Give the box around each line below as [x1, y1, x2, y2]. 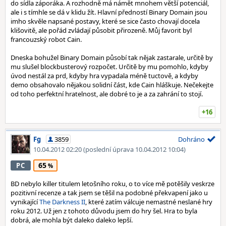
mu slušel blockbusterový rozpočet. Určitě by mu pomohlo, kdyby [11, 62, 208, 71]
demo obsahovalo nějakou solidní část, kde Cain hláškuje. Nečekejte [11, 80, 213, 89]
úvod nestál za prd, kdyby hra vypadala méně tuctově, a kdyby [11, 71, 198, 80]
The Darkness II [39, 197, 85, 206]
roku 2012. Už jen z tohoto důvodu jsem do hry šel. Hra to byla [11, 206, 197, 215]
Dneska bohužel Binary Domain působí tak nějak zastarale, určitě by [11, 53, 213, 62]
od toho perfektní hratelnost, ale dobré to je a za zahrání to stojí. [11, 89, 203, 98]
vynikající [11, 197, 39, 206]
